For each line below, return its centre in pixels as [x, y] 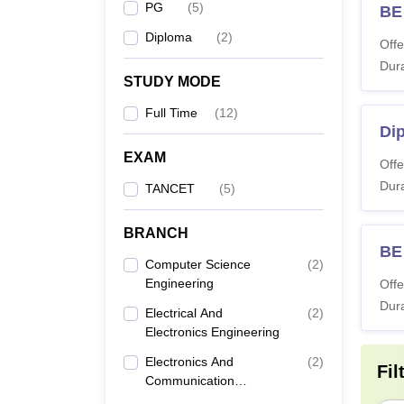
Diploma [169, 37]
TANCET [170, 188]
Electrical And [184, 313]
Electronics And [189, 362]
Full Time [171, 113]
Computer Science [198, 264]
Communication [190, 381]
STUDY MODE [172, 82]
